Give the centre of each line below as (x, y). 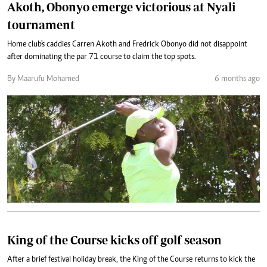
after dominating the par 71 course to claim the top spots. (102, 57)
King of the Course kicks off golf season (114, 240)
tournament (41, 24)
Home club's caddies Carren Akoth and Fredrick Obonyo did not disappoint (127, 44)
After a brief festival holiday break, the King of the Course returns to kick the (131, 260)
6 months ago (237, 79)
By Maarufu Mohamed (43, 79)
